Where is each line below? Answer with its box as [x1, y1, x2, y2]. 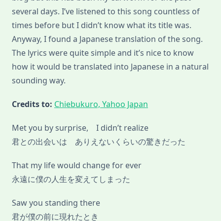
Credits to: [12, 99, 54, 110]
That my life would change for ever [12, 160, 142, 171]
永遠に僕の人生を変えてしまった [12, 174, 130, 185]
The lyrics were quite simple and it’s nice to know [12, 47, 194, 59]
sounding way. [12, 75, 66, 86]
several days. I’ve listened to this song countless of [12, 6, 200, 17]
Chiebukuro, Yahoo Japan [54, 99, 148, 110]
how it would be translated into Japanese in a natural [12, 61, 209, 73]
